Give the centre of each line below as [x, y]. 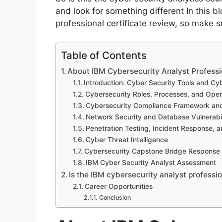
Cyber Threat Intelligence [127, 139]
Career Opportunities [118, 186]
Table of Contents [104, 55]
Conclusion [115, 197]
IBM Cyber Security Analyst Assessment [151, 162]
